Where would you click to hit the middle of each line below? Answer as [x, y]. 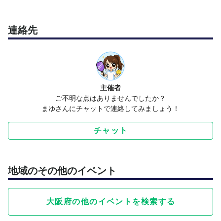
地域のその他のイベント [62, 171]
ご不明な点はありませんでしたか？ [110, 98]
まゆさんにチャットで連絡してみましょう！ [110, 109]
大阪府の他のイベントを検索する [111, 201]
